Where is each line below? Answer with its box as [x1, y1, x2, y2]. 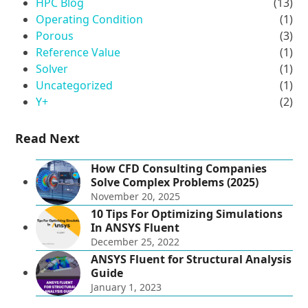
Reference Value [36, 45, 121, 60]
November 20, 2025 [91, 190, 181, 203]
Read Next [15, 130, 80, 147]
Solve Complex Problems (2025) [91, 175, 259, 190]
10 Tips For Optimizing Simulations [91, 206, 283, 222]
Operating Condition [36, 12, 144, 27]
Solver [36, 61, 69, 77]
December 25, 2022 [91, 235, 180, 249]
